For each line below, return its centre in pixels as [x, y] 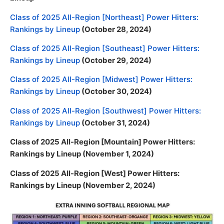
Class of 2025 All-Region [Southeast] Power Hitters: [105, 48]
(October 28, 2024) [116, 29]
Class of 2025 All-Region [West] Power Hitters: [95, 173]
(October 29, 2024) [116, 60]
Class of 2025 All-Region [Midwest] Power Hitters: [101, 79]
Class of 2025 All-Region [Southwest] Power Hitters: [105, 110]
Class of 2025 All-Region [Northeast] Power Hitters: [104, 17]
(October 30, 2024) [116, 91]
